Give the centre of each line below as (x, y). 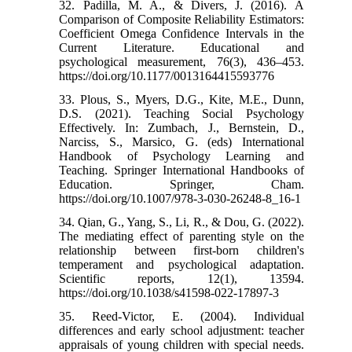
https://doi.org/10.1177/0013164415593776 (167, 75)
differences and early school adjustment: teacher (181, 330)
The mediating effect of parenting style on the (181, 236)
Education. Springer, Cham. (181, 184)
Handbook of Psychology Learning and (181, 156)
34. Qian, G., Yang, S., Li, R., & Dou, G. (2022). (181, 222)
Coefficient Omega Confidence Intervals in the (181, 33)
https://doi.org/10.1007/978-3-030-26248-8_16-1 (180, 198)
